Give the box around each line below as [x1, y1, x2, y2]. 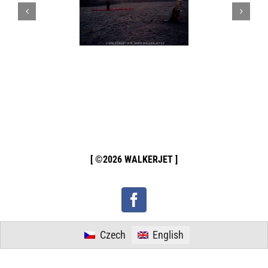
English [152, 229, 184, 242]
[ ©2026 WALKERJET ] [90, 154, 178, 165]
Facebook [133, 199, 190, 214]
